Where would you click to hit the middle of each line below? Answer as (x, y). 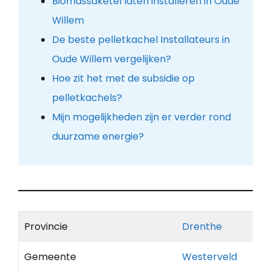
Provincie (46, 227)
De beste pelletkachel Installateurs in (141, 40)
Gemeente (50, 257)
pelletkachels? (87, 98)
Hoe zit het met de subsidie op (123, 79)
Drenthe (202, 227)
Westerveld (210, 257)
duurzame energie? (98, 137)
